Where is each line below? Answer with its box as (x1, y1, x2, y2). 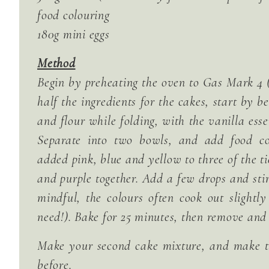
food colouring (37, 7, 110, 23)
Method (37, 55, 76, 71)
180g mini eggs (37, 26, 110, 42)
